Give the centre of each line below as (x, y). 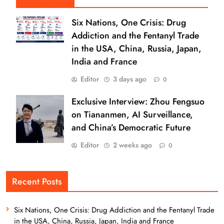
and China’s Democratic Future (131, 128)
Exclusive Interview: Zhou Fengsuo (138, 102)
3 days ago (130, 79)
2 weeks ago (132, 145)
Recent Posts (37, 182)
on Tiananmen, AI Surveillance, (132, 115)
